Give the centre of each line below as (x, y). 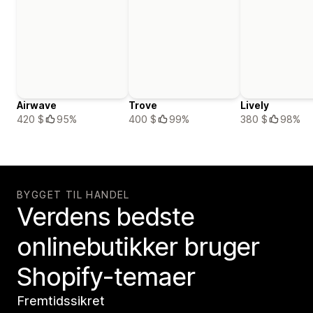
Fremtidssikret (61, 301)
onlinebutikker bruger (138, 247)
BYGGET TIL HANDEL (73, 195)
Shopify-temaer (106, 277)
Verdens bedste (105, 217)
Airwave (37, 105)
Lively (255, 105)
